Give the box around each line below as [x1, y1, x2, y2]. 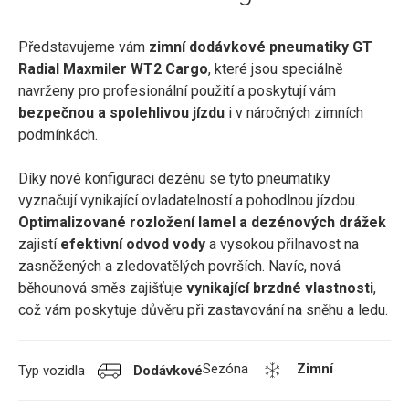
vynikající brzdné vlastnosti [183, 279, 373, 297]
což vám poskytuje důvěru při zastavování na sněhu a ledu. [18, 301, 388, 319]
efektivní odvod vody [60, 236, 205, 253]
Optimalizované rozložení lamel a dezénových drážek [18, 214, 386, 231]
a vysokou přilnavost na [205, 236, 359, 253]
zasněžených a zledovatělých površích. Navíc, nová [18, 257, 341, 275]
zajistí [18, 236, 60, 253]
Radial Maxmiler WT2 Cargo [18, 60, 208, 78]
